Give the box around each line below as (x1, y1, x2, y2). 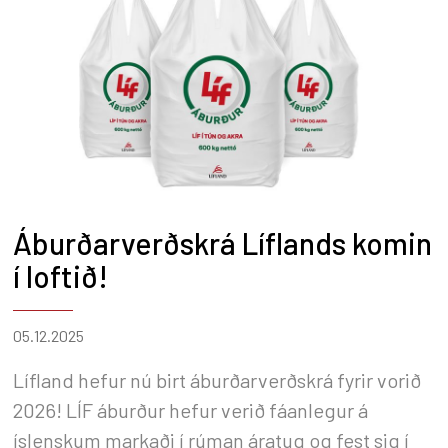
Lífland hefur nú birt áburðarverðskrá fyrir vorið (13, 367, 421, 392)
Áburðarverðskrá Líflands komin (13, 224, 432, 261)
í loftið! (13, 257, 108, 294)
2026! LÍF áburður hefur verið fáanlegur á (13, 397, 368, 422)
